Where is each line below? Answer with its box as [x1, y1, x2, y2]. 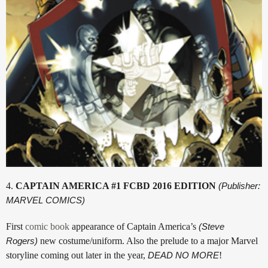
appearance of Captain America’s [69, 221, 199, 232]
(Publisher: [218, 180, 260, 191]
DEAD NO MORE [148, 249, 219, 260]
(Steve [199, 221, 224, 232]
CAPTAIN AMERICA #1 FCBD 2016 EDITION [16, 180, 216, 191]
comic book [25, 221, 69, 232]
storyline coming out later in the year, [6, 249, 148, 260]
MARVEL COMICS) [6, 194, 85, 205]
